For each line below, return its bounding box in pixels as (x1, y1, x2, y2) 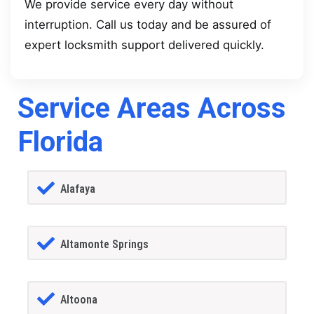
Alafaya (60, 182, 95, 196)
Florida (18, 125, 103, 159)
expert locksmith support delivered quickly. (25, 37, 264, 52)
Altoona (60, 292, 97, 306)
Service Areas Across (18, 92, 286, 125)
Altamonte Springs (60, 237, 149, 251)
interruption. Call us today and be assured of (25, 17, 271, 32)
